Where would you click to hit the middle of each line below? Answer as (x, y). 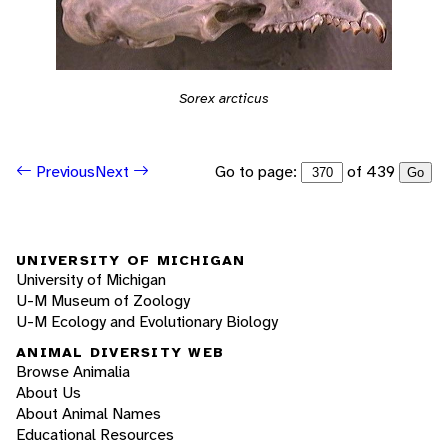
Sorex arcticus (224, 97)
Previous (63, 172)
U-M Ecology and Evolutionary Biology (147, 321)
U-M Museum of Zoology (103, 300)
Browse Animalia (73, 372)
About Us (48, 393)
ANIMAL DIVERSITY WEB (120, 352)
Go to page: (258, 171)
